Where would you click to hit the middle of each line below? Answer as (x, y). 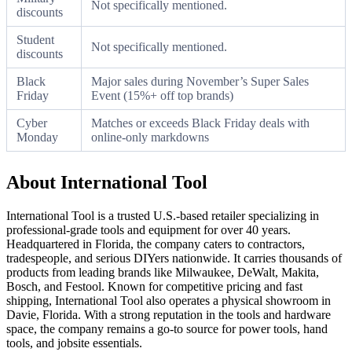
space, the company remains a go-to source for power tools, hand (167, 328)
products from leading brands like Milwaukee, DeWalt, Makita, (163, 272)
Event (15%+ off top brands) (162, 95)
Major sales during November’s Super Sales (200, 81)
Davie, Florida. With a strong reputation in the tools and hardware (169, 314)
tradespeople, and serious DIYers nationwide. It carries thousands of (174, 258)
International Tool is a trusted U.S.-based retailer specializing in (163, 215)
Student (35, 39)
